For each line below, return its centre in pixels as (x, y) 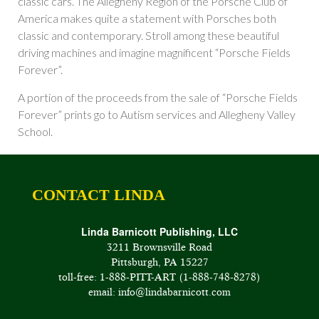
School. (35, 132)
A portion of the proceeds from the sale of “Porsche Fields (158, 98)
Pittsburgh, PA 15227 (159, 263)
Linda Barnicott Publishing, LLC (159, 232)
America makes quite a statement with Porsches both (147, 19)
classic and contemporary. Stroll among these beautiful (148, 36)
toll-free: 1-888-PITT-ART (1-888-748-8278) (159, 278)
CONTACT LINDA (99, 195)
